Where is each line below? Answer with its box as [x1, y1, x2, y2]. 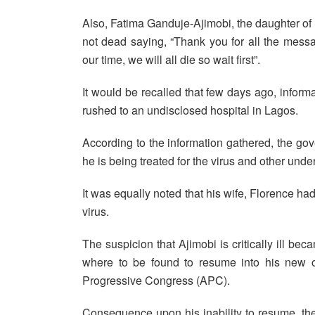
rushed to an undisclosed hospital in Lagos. [82, 101, 298, 118]
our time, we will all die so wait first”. [82, 51, 260, 67]
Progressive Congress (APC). [82, 271, 230, 288]
